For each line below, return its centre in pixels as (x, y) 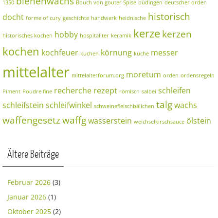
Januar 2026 (27, 197)
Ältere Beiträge (33, 154)
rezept (105, 90)
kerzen (177, 34)
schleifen (174, 90)
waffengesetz (31, 120)
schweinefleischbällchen (124, 106)
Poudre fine (37, 91)
